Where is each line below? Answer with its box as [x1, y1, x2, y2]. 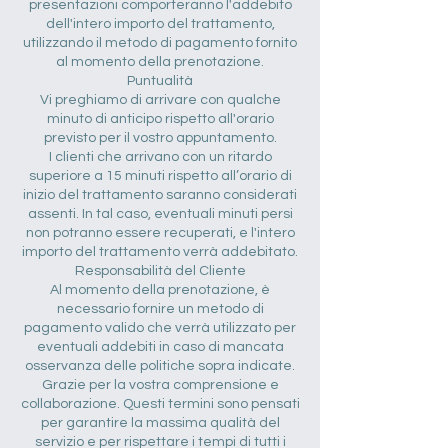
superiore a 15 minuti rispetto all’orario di [28, 169, 292, 183]
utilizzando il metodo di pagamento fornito [23, 36, 297, 50]
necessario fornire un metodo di [56, 302, 264, 316]
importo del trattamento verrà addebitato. [22, 245, 298, 259]
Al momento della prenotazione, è [50, 283, 270, 297]
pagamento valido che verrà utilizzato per [24, 321, 296, 335]
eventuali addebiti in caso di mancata [36, 340, 284, 354]
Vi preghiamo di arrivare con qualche [39, 93, 281, 107]
